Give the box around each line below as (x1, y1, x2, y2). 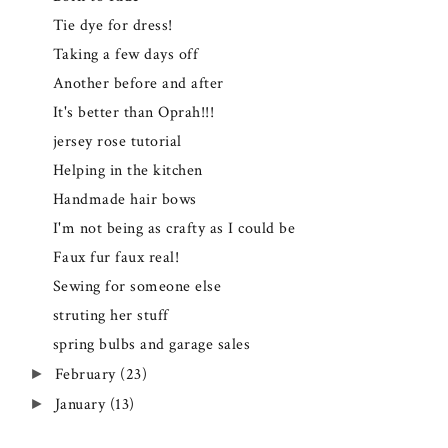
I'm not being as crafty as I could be (52, 218, 296, 240)
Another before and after (52, 73, 224, 95)
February (54, 363, 120, 385)
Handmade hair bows (52, 189, 197, 211)
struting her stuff (52, 304, 169, 326)
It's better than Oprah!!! (52, 102, 215, 124)
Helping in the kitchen (52, 160, 203, 182)
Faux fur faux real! (52, 247, 180, 269)
